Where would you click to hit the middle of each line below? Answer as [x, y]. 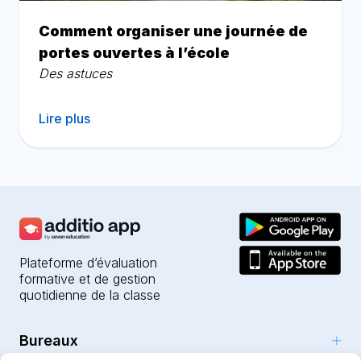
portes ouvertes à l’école [134, 52]
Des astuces [75, 73]
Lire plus [64, 118]
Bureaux [49, 341]
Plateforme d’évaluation [88, 263]
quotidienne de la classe [90, 295]
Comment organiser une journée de [173, 31]
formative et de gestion [87, 279]
